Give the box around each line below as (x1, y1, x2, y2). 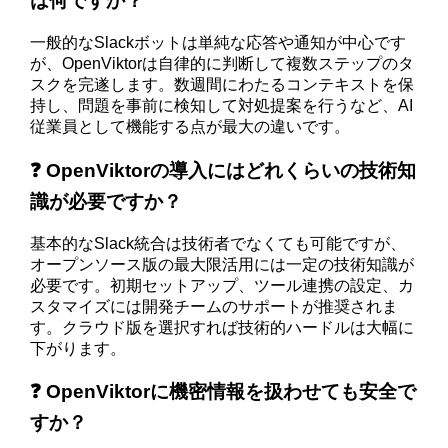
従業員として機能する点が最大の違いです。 (30, 118, 351, 136)
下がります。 (30, 339, 127, 357)
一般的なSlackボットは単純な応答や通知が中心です (30, 34, 407, 52)
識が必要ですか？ (30, 190, 183, 212)
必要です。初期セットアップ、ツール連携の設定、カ (30, 276, 415, 294)
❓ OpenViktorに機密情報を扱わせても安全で (30, 381, 417, 403)
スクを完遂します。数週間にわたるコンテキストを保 (30, 76, 415, 94)
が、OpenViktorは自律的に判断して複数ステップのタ (30, 55, 415, 73)
